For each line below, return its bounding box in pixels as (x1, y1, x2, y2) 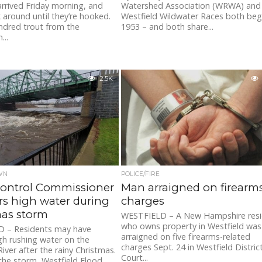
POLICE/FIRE (121, 170, 160, 178)
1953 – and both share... (121, 21, 214, 33)
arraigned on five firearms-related (121, 231, 251, 243)
